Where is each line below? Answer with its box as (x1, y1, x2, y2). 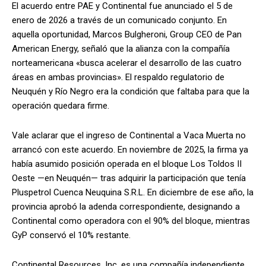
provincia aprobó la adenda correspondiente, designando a (12, 201, 240, 212)
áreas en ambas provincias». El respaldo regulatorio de (12, 71, 224, 83)
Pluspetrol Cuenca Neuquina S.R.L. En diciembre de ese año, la (12, 186, 254, 198)
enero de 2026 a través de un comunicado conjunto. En (12, 14, 227, 26)
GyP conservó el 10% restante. (12, 229, 131, 240)
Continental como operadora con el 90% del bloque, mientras (12, 215, 250, 226)
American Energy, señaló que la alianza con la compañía (12, 43, 230, 54)
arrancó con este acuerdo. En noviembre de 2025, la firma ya (12, 144, 248, 155)
